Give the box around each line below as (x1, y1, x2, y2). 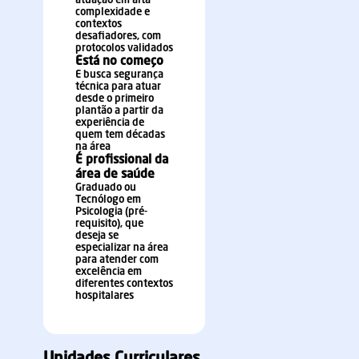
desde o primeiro (75, 94, 154, 104)
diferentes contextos (75, 279, 173, 289)
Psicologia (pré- (75, 207, 147, 217)
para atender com (75, 255, 159, 265)
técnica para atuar (75, 82, 161, 92)
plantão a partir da (75, 106, 163, 116)
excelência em (75, 267, 142, 277)
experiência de (75, 118, 144, 128)
